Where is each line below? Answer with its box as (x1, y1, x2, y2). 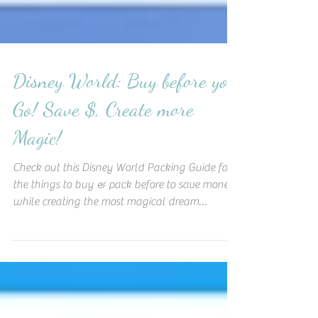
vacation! (13, 275, 57, 287)
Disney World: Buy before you (13, 131, 237, 155)
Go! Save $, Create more (13, 159, 194, 184)
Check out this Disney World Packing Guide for (13, 224, 231, 236)
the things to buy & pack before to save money (13, 241, 235, 253)
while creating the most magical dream (13, 258, 199, 270)
